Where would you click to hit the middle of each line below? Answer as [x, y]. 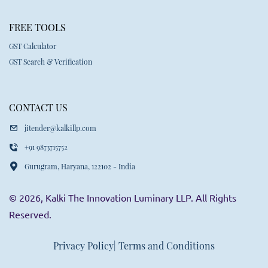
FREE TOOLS [37, 27]
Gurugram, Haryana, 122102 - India [80, 166]
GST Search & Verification [51, 61]
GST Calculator [33, 46]
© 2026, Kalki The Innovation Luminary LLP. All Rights [123, 198]
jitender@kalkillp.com [60, 128]
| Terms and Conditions [164, 245]
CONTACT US [38, 107]
